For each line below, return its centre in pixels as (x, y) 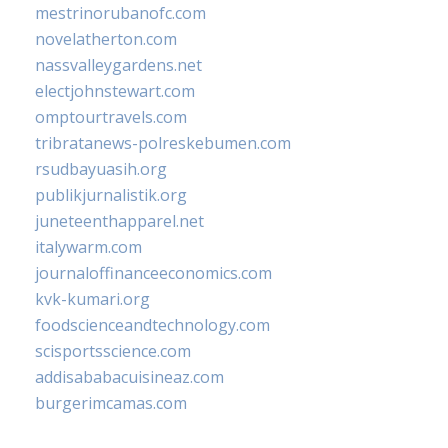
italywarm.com (88, 246)
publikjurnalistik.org (111, 194)
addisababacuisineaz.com (129, 376)
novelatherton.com (106, 38)
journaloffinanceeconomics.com (153, 272)
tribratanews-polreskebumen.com (163, 142)
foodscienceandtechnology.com (152, 324)
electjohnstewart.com (115, 90)
